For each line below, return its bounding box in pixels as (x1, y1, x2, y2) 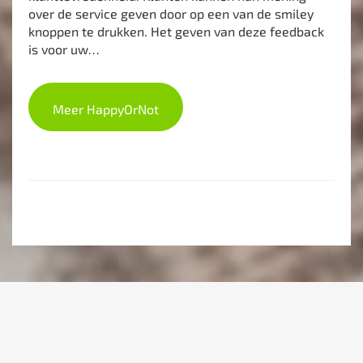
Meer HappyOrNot (53, 101, 159, 117)
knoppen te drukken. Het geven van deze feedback (28, 23, 324, 40)
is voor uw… (28, 41, 100, 58)
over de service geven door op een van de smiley (28, 6, 314, 22)
